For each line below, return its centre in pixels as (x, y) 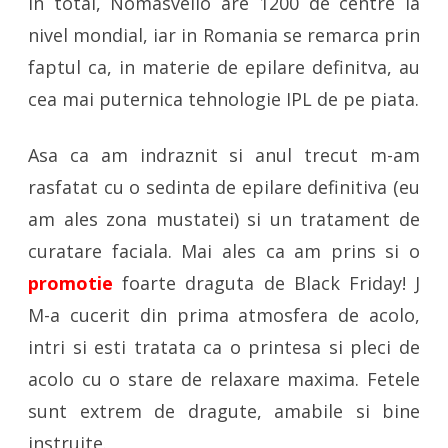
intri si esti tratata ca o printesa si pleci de (224, 347)
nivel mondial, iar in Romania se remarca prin (224, 35)
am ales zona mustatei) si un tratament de (224, 219)
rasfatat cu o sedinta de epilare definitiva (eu (224, 187)
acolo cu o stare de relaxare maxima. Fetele (224, 379)
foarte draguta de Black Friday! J (266, 283)
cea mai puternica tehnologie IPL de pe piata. (223, 99)
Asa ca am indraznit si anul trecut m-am (224, 155)
